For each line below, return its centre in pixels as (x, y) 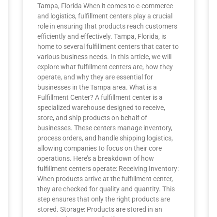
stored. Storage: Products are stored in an (100, 209)
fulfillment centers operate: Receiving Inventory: (108, 169)
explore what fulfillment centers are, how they (105, 67)
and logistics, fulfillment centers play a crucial (105, 16)
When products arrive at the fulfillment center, (105, 179)
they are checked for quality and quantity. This (106, 189)
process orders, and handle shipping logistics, (105, 138)
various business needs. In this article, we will (105, 57)
